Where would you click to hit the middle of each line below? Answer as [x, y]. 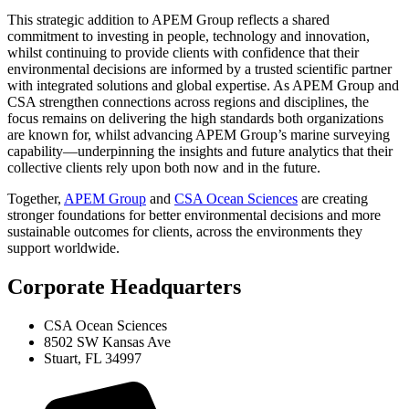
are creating [333, 199]
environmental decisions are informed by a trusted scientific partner [199, 69]
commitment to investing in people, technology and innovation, [189, 37]
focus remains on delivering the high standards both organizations [195, 119]
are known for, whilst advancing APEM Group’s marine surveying [199, 135]
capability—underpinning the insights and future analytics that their [200, 152]
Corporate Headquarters [124, 287]
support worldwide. [63, 248]
